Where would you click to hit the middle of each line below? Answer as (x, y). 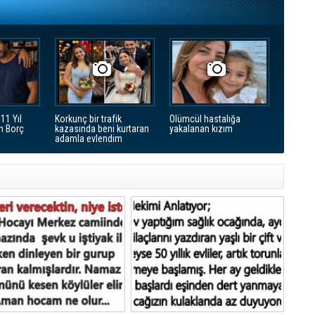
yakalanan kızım (201, 129)
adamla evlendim (89, 139)
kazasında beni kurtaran (102, 129)
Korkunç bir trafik (88, 119)
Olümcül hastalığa (205, 119)
